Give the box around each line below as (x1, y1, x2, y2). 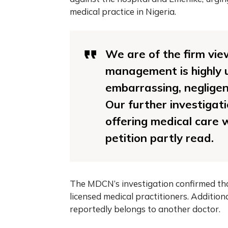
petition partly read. (105, 130, 214, 145)
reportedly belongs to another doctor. (70, 203, 220, 214)
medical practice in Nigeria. (70, 6, 176, 17)
